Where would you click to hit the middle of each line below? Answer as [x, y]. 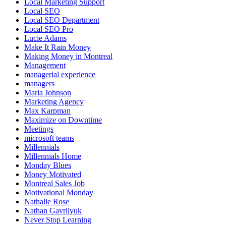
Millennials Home [53, 156]
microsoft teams [49, 138]
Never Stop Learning [58, 220]
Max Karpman [47, 111]
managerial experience [60, 75]
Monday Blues [48, 165]
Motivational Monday [59, 193]
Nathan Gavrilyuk [53, 211]
